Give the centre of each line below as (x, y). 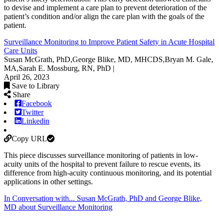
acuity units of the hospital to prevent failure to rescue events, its (102, 164)
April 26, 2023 (27, 77)
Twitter (33, 112)
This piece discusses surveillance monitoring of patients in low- (101, 155)
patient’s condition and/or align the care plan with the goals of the (104, 16)
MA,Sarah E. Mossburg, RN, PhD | (59, 68)
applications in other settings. (48, 181)
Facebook (37, 103)
